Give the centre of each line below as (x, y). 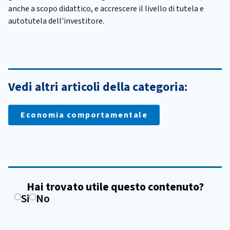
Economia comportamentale (84, 115)
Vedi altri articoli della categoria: (98, 87)
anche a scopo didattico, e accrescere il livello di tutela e (106, 8)
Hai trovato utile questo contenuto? (115, 187)
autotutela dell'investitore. (56, 21)
